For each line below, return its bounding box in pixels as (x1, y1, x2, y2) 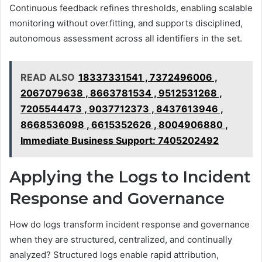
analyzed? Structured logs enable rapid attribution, (9, 249, 219, 260)
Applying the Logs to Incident (9, 167, 251, 187)
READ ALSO (20, 71, 75, 83)
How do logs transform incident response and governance (9, 219, 250, 230)
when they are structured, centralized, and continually (9, 234, 232, 245)
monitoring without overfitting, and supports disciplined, (9, 17, 243, 29)
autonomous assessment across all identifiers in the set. (9, 32, 242, 44)
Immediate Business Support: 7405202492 (20, 134, 219, 146)
